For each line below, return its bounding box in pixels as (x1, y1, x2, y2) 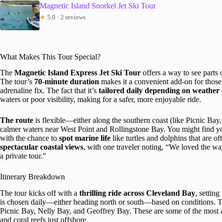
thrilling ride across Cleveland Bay (79, 189, 195, 198)
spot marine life (59, 134, 111, 143)
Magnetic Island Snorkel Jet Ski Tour (40, 1, 156, 10)
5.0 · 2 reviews (46, 13, 86, 21)
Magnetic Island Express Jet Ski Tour (14, 68, 141, 77)
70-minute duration (34, 77, 99, 86)
